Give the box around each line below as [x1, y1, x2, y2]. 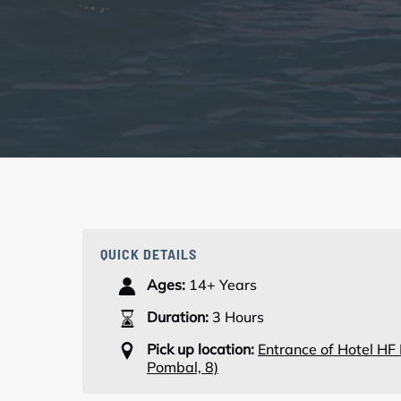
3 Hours [212, 308, 264, 327]
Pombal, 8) [147, 358, 218, 377]
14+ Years [189, 276, 257, 294]
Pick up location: [147, 340, 254, 359]
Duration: [147, 308, 209, 327]
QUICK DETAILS [100, 245, 197, 263]
